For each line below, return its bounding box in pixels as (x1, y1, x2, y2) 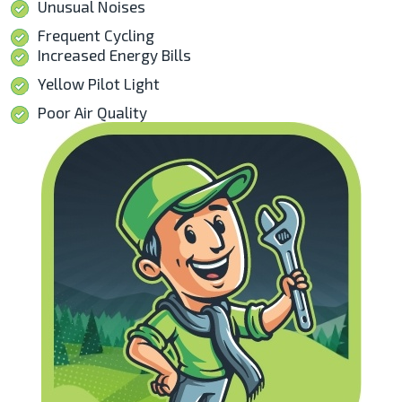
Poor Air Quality (38, 103, 147, 121)
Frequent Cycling (38, 26, 154, 44)
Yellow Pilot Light (38, 74, 160, 92)
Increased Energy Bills (38, 46, 191, 64)
